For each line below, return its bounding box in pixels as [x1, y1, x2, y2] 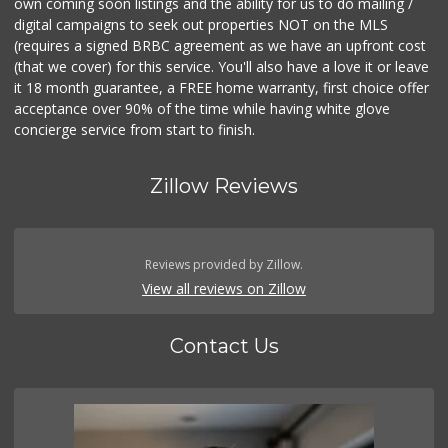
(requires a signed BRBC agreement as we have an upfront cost [14, 35, 427, 55]
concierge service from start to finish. [14, 119, 256, 139]
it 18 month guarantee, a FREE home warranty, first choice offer [14, 77, 430, 97]
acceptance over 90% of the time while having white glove [14, 98, 391, 118]
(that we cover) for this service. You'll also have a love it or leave [14, 56, 430, 76]
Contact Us [169, 333, 279, 358]
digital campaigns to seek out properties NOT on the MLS [14, 14, 389, 34]
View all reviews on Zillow [142, 278, 306, 298]
